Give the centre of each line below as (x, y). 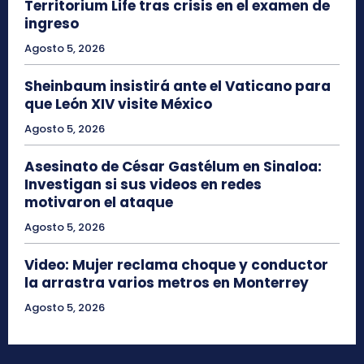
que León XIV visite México (118, 104)
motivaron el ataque (99, 202)
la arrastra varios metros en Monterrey (167, 282)
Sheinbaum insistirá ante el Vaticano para (178, 86)
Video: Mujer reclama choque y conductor (176, 264)
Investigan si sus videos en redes (143, 184)
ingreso (52, 23)
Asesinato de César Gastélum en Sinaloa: (173, 166)
